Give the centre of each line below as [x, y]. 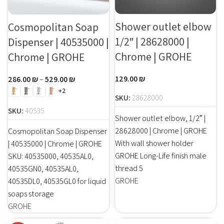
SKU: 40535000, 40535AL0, [51, 156]
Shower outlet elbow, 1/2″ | [160, 118]
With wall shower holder [154, 143]
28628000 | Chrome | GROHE [161, 131]
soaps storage [31, 193]
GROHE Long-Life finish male [161, 156]
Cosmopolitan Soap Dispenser [57, 131]
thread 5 [129, 168]
